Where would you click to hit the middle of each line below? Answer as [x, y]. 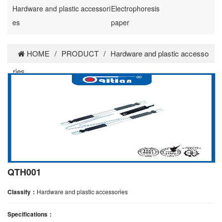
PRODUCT [80, 53]
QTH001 [24, 172]
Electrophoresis [135, 8]
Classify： [22, 192]
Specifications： [30, 214]
